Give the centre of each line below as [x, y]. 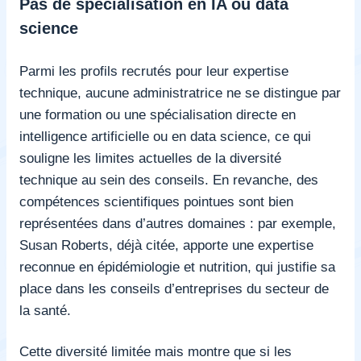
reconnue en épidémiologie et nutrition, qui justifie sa [177, 266]
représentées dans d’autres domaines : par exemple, [178, 223]
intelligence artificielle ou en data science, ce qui [165, 136]
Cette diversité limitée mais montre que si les [156, 351]
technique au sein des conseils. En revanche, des [169, 179]
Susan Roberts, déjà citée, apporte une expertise [166, 245]
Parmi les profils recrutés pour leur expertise [154, 71]
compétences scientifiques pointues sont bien [156, 201]
